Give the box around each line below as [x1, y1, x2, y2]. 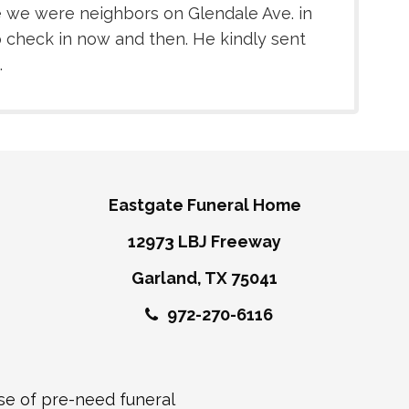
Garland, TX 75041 [131, 268, 278, 288]
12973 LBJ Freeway [128, 232, 281, 252]
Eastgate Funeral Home [108, 195, 301, 215]
